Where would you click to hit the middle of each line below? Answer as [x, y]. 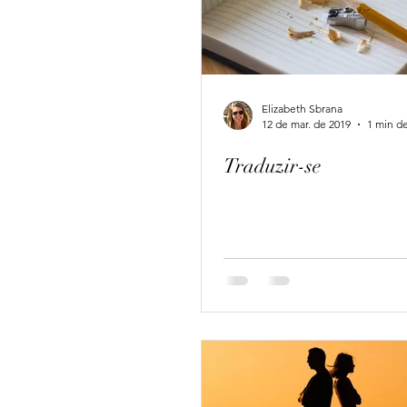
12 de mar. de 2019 [306, 124]
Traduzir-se [272, 166]
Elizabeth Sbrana [302, 109]
